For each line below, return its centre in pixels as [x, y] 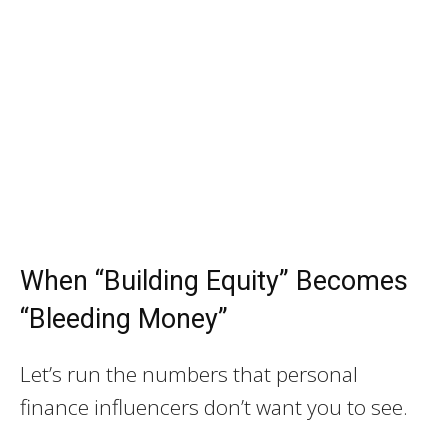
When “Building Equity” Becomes [214, 280]
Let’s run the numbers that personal [189, 373]
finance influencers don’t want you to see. [214, 406]
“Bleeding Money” [124, 318]
